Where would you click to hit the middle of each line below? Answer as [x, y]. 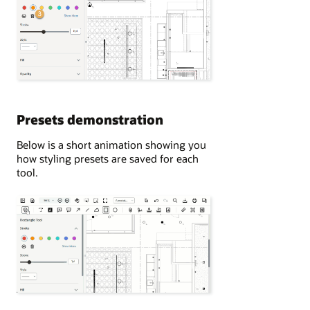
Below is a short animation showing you [111, 144]
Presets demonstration [90, 120]
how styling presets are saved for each [108, 158]
